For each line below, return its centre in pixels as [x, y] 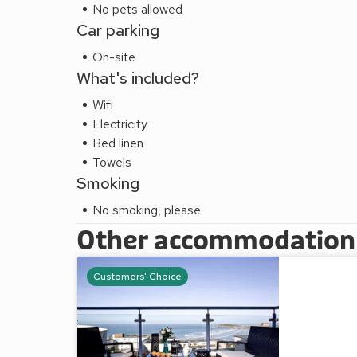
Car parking [118, 30]
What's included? [138, 78]
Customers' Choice [137, 276]
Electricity [120, 124]
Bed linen [118, 143]
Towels [112, 162]
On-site [114, 57]
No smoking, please [147, 210]
